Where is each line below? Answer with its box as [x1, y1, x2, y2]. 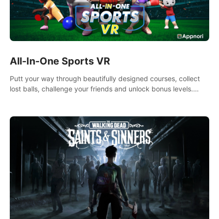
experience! [10, 105, 47, 114]
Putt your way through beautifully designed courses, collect [10, 74, 200, 83]
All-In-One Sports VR [10, 55, 110, 67]
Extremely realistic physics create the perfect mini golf [10, 95, 183, 104]
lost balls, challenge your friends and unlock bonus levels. [10, 85, 193, 93]
